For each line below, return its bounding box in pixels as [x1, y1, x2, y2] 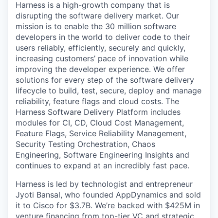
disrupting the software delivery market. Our [16, 11, 179, 20]
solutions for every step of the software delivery [16, 75, 194, 85]
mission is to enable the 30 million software [16, 21, 176, 31]
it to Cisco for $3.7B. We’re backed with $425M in [16, 200, 200, 210]
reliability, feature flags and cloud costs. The [16, 96, 179, 106]
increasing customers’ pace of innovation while [16, 54, 188, 63]
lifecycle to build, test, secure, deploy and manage [16, 86, 201, 95]
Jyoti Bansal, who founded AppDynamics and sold [16, 190, 201, 200]
